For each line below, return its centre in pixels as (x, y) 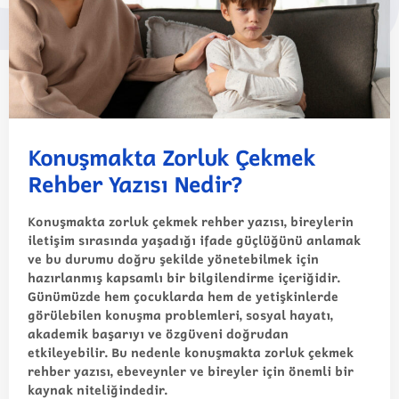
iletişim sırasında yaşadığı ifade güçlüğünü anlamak (194, 240)
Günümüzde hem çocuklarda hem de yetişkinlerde (183, 296)
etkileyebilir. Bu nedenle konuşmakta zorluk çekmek (191, 352)
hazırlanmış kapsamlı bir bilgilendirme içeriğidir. (184, 277)
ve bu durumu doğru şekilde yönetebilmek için (173, 259)
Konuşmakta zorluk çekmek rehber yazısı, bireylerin (191, 221)
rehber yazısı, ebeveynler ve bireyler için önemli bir (191, 371)
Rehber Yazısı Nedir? (134, 184)
